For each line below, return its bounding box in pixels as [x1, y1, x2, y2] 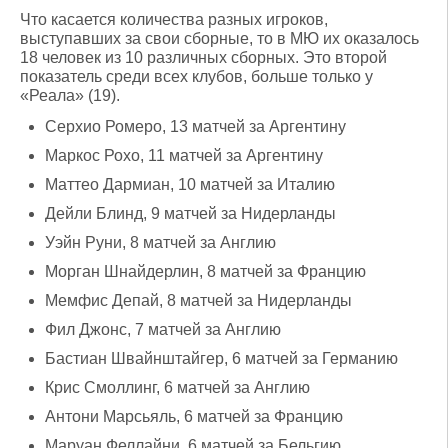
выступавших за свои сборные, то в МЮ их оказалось [20, 30, 419, 47]
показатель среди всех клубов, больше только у [20, 68, 373, 85]
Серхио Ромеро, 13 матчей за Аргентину [45, 118, 346, 135]
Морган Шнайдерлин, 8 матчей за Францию [45, 263, 366, 280]
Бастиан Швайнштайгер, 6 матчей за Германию [45, 350, 398, 367]
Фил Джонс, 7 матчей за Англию [45, 321, 281, 338]
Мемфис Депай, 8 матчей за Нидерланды [45, 292, 352, 309]
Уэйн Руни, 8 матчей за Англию [45, 234, 276, 251]
